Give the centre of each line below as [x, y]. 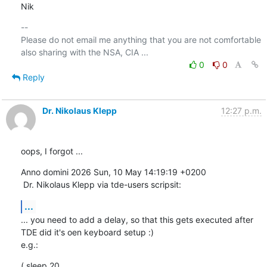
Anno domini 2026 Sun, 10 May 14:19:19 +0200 [113, 172]
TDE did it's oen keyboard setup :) [87, 232]
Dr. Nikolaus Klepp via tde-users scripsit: [102, 184]
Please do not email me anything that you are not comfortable [141, 39]
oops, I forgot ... [52, 151]
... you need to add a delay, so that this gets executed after [137, 219]
